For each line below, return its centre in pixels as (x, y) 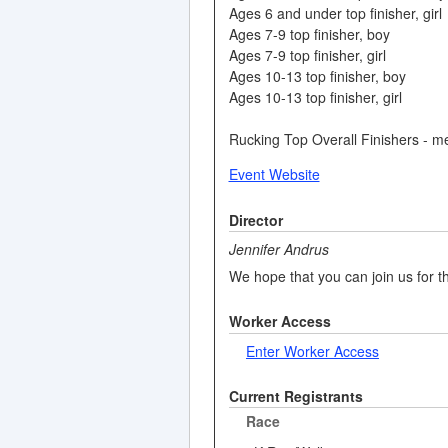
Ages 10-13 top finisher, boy (317, 75)
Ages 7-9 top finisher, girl (307, 54)
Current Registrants (295, 395)
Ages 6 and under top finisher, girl (335, 12)
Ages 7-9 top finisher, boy (309, 33)
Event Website (274, 173)
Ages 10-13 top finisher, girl (315, 96)
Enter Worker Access (312, 350)
